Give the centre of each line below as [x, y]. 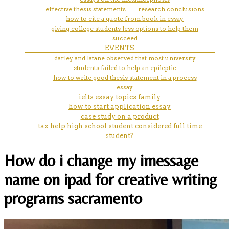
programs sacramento [73, 198]
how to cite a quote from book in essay [125, 18]
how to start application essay [120, 106]
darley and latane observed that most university [125, 58]
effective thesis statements [85, 9]
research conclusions [171, 9]
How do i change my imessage [101, 161]
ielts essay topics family [120, 97]
